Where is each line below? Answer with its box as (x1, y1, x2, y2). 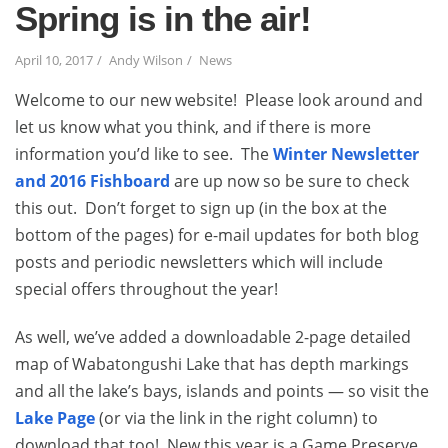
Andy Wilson (109, 52, 183, 70)
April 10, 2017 (15, 52, 93, 70)
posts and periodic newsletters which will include (15, 251, 383, 274)
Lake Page (15, 407, 95, 430)
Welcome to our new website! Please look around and (15, 89, 423, 112)
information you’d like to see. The (15, 143, 273, 166)
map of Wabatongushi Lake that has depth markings (15, 353, 409, 376)
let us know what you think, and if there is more (15, 116, 371, 139)
